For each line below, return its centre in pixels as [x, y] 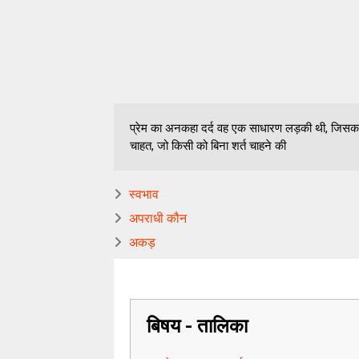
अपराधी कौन [158, 218]
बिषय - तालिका [197, 326]
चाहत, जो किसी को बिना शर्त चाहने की [208, 146]
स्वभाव [144, 194]
